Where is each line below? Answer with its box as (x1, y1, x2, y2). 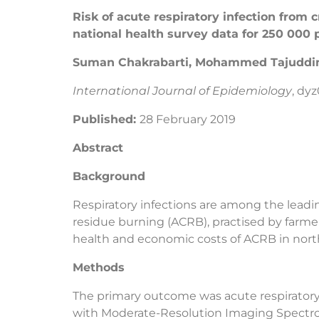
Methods (73, 260, 125, 274)
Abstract (73, 140, 123, 155)
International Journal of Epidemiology (73, 83, 292, 98)
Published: (73, 112, 140, 126)
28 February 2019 (140, 112, 236, 126)
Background (73, 169, 145, 183)
